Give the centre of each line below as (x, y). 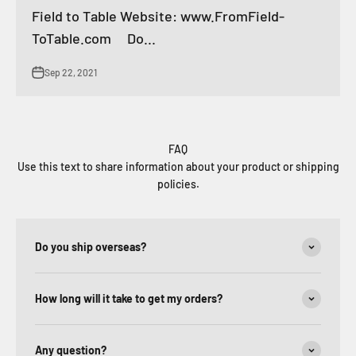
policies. (178, 184)
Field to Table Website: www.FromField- (158, 15)
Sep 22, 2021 (71, 72)
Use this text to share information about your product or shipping (178, 166)
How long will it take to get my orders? (129, 298)
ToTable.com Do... (94, 38)
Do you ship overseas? (91, 246)
